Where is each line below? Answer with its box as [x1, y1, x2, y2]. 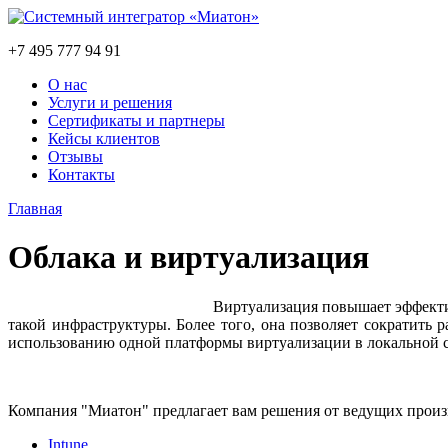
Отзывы [48, 148, 103, 165]
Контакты [48, 166, 115, 183]
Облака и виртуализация [8, 239, 369, 276]
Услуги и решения [48, 94, 172, 111]
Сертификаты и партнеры [48, 112, 225, 129]
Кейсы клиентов [48, 130, 160, 147]
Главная [8, 200, 62, 217]
